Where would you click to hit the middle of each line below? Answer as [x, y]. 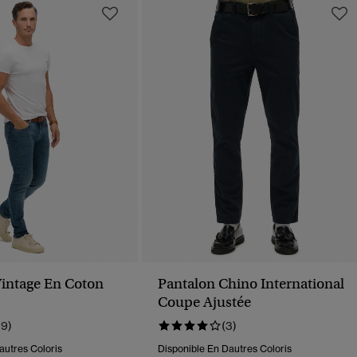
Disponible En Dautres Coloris [225, 349]
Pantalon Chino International [251, 284]
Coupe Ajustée [204, 302]
